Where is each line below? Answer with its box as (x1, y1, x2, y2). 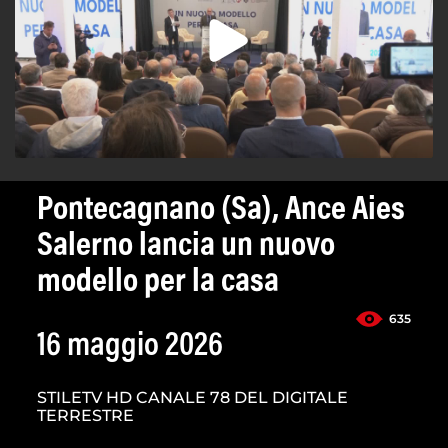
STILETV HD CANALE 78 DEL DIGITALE (37, 388, 348, 408)
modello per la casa (37, 266, 279, 301)
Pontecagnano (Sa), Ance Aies (37, 194, 405, 229)
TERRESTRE (37, 406, 134, 426)
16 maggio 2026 (37, 330, 223, 365)
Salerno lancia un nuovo (37, 230, 335, 265)
